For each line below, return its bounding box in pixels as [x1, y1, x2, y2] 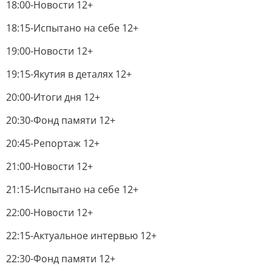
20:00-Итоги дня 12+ [6, 90, 100, 104]
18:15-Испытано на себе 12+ [6, 21, 138, 35]
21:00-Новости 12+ [6, 160, 93, 173]
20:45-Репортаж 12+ [6, 137, 100, 150]
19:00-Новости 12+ [6, 44, 93, 58]
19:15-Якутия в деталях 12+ [6, 67, 132, 81]
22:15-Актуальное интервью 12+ [6, 229, 157, 242]
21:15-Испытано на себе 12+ [6, 183, 138, 196]
